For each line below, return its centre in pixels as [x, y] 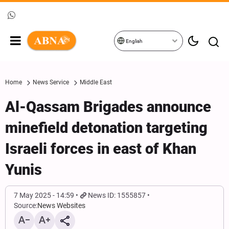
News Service [51, 82]
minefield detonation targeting [106, 128]
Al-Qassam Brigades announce [108, 107]
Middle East [96, 82]
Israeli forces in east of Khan [101, 149]
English [134, 41]
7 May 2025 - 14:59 [44, 195]
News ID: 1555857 [117, 195]
